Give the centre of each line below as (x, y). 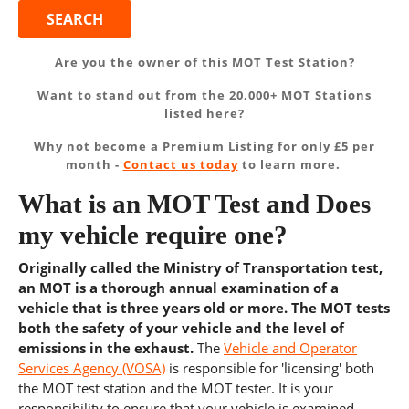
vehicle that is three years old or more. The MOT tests (204, 308)
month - (94, 164)
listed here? (204, 113)
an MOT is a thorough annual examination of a (178, 288)
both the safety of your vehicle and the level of (181, 328)
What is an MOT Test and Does (194, 204)
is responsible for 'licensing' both (270, 368)
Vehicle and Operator (290, 348)
